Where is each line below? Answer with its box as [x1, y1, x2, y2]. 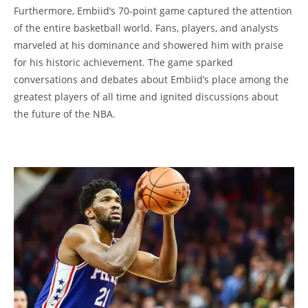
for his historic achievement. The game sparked [14, 56, 233, 69]
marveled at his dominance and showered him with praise [14, 38, 283, 52]
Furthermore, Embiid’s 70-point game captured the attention [14, 4, 292, 18]
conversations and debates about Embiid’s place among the [14, 73, 289, 87]
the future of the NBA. [14, 107, 115, 121]
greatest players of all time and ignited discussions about [14, 90, 278, 104]
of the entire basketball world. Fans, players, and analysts [14, 21, 278, 35]
